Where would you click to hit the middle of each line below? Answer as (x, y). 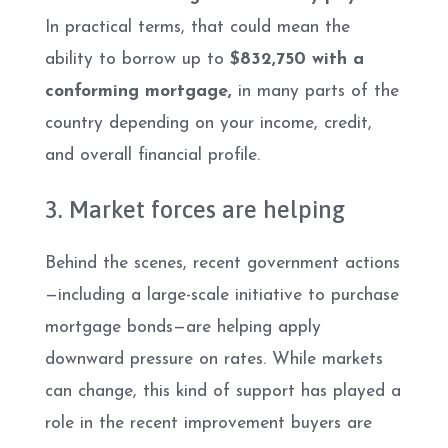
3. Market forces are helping (195, 209)
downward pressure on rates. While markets (214, 359)
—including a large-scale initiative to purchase (222, 295)
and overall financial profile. (152, 155)
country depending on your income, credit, (208, 123)
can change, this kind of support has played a (223, 391)
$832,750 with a (297, 59)
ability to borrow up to (137, 59)
